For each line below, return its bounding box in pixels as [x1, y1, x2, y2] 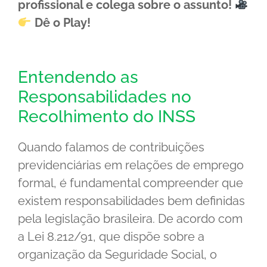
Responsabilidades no [18, 86, 191, 107]
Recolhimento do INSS [18, 106, 195, 126]
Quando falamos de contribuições [18, 139, 204, 154]
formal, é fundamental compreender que [18, 175, 243, 190]
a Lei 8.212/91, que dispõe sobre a [18, 229, 204, 244]
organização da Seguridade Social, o [18, 247, 217, 262]
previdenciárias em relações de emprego [18, 157, 244, 172]
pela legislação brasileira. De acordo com [18, 211, 243, 226]
